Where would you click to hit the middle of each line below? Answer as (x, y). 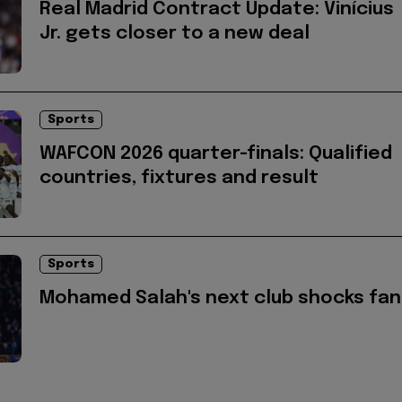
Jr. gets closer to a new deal (175, 34)
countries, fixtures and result (179, 179)
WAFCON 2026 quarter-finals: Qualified (216, 154)
